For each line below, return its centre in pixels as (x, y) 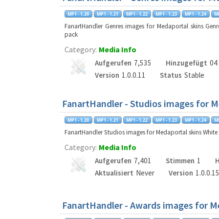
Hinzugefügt (186, 63)
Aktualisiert (114, 173)
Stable (194, 75)
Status (171, 75)
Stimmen (180, 161)
